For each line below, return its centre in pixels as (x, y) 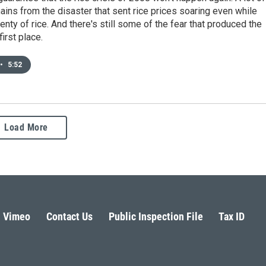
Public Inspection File (156, 217)
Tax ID (232, 217)
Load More (26, 128)
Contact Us (69, 217)
